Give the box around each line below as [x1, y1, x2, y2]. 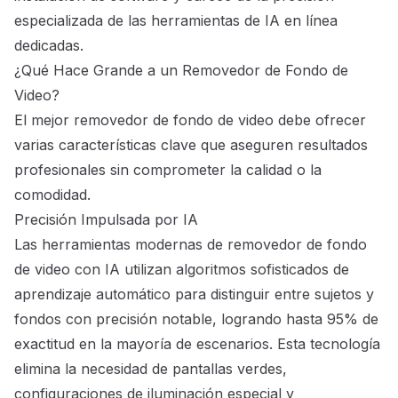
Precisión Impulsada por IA [14, 211, 198, 229]
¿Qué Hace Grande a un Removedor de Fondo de [14, 61, 348, 80]
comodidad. [14, 186, 91, 204]
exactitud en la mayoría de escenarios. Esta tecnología [14, 335, 380, 354]
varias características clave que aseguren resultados [14, 136, 368, 155]
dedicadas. [14, 36, 84, 55]
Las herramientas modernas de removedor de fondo [14, 235, 367, 254]
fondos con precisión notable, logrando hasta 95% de [14, 310, 378, 329]
